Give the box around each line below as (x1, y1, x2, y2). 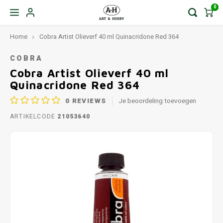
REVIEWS (70, 96, 107, 106)
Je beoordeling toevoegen (118, 96, 197, 106)
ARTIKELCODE (10, 112, 56, 121)
